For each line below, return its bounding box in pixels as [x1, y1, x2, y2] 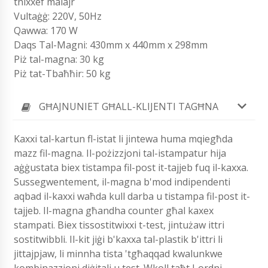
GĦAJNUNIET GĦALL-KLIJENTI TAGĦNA [39, 100, 218, 114]
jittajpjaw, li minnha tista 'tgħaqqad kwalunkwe [14, 247, 223, 261]
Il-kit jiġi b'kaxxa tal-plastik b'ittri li [69, 233, 223, 246]
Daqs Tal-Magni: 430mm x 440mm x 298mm [14, 38, 208, 52]
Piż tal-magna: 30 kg [14, 53, 104, 66]
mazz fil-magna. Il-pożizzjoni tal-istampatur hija [14, 147, 226, 160]
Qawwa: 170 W [14, 24, 78, 38]
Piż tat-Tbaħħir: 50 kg [14, 67, 111, 81]
